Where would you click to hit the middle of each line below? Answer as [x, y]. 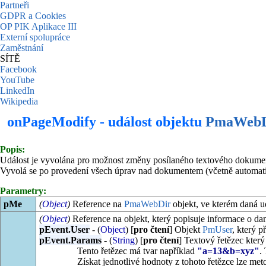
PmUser [217, 229]
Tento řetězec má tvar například [137, 251]
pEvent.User [64, 229]
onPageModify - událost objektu [106, 122]
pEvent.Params [70, 240]
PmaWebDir [147, 204]
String [123, 240]
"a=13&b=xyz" [228, 251]
